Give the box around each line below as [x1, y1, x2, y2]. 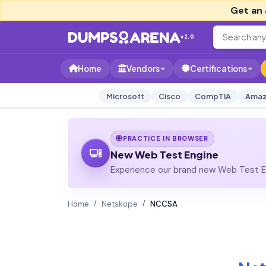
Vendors [126, 64, 160, 74]
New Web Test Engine [110, 148, 218, 161]
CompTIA [194, 91, 231, 101]
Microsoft [106, 91, 144, 101]
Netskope [102, 198, 138, 209]
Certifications [190, 64, 247, 74]
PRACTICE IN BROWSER [123, 134, 208, 142]
